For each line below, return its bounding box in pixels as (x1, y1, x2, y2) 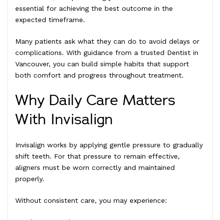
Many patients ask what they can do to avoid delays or (15, 37, 199, 45)
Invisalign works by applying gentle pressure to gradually (15, 140, 203, 149)
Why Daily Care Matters (15, 93, 175, 108)
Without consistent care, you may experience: (15, 196, 167, 204)
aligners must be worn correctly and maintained (15, 163, 175, 171)
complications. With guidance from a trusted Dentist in (15, 48, 198, 56)
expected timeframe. (15, 15, 85, 24)
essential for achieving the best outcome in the (15, 4, 173, 12)
